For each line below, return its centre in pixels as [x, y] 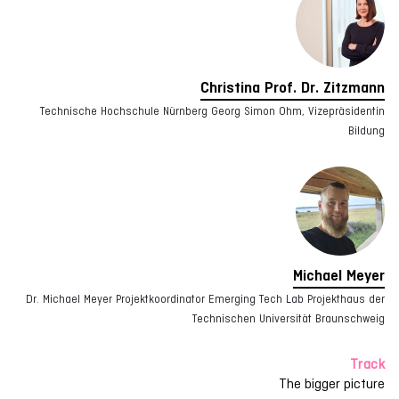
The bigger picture [332, 383]
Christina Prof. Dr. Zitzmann [293, 87]
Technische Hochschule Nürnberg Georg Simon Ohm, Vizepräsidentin [212, 111]
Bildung [366, 131]
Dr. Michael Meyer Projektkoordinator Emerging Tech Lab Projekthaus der [205, 299]
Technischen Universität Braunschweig [289, 319]
